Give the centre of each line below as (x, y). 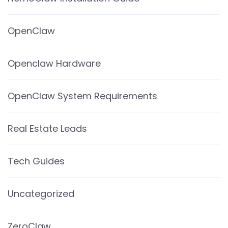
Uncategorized (41, 193)
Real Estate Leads (47, 128)
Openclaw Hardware (54, 63)
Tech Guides (36, 161)
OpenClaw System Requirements (82, 96)
